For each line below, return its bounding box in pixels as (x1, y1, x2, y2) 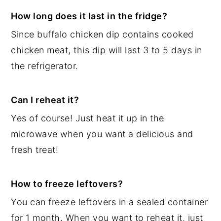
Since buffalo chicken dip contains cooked (11, 29, 194, 39)
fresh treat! (11, 144, 59, 155)
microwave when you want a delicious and (11, 128, 193, 139)
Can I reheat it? (11, 94, 79, 105)
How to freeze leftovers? (11, 178, 123, 189)
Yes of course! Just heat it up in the (11, 112, 164, 123)
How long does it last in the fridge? (11, 10, 168, 21)
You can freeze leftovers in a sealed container (11, 196, 208, 207)
